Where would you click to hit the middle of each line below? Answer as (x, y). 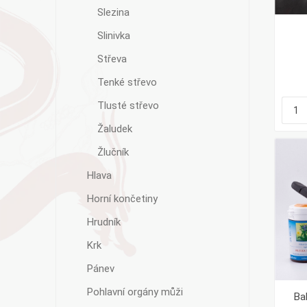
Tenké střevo (127, 82)
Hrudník (103, 222)
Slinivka (113, 36)
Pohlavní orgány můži (135, 292)
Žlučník (113, 152)
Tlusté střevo (128, 106)
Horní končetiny (122, 199)
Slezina (113, 12)
